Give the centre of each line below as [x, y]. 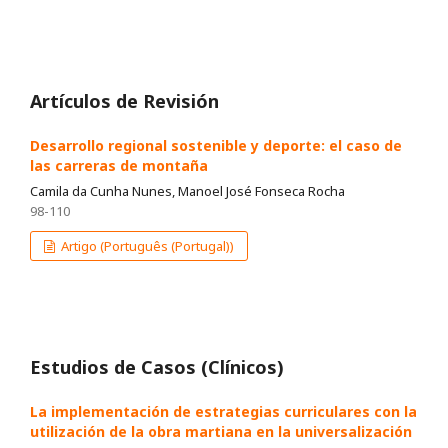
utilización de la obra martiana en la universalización [221, 432]
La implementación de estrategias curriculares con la [223, 412]
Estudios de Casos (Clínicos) [157, 367]
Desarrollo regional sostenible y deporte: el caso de [216, 146]
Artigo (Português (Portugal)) [146, 246]
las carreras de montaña [119, 166]
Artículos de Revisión [124, 101]
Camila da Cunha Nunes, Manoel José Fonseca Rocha [187, 191]
